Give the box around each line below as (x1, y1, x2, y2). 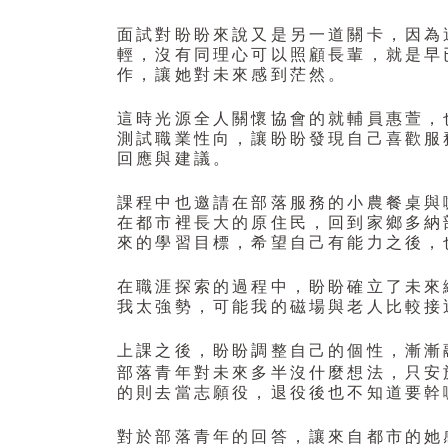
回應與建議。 (117, 150, 233, 168)
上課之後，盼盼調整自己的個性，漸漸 (117, 342, 444, 360)
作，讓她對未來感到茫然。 (117, 66, 348, 84)
